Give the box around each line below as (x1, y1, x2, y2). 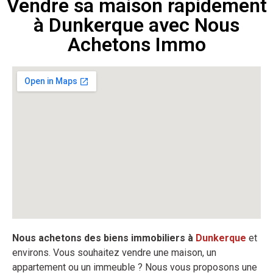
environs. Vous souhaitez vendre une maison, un (12, 246, 216, 258)
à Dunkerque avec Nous (34, 13, 239, 37)
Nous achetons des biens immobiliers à (12, 232, 196, 244)
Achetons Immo (67, 32, 206, 56)
